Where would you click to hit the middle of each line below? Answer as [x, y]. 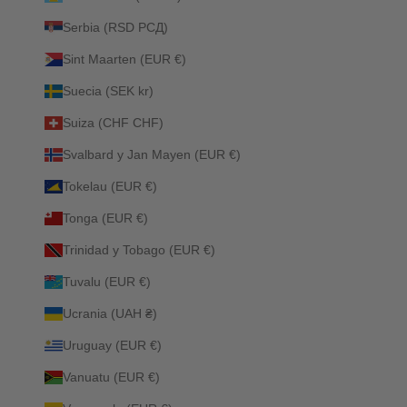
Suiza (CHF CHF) [113, 122]
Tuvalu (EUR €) [107, 281]
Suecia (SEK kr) [108, 90]
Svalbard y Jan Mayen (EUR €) [152, 154]
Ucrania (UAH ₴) [110, 313]
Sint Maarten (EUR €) [124, 59]
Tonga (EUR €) [105, 218]
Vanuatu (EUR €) [111, 377]
